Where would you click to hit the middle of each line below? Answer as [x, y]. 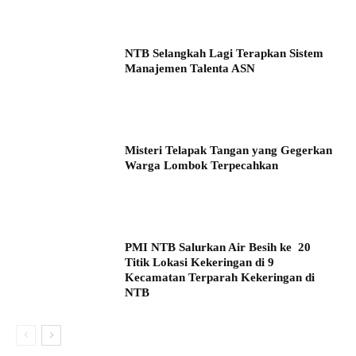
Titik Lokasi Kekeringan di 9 [200, 262]
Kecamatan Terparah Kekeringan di [220, 277]
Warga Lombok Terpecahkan [202, 165]
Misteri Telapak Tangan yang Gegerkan [229, 150]
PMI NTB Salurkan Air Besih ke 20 [218, 247]
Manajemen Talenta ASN [190, 69]
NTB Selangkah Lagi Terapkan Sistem [224, 54]
